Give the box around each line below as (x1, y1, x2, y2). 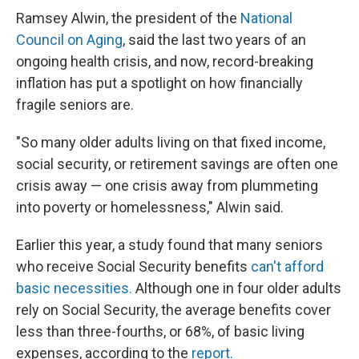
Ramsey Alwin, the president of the (16, 10, 240, 27)
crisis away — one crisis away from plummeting (16, 177, 318, 195)
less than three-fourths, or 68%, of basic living (16, 323, 305, 341)
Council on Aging (16, 31, 123, 49)
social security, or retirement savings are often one (16, 155, 338, 173)
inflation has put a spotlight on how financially (16, 75, 303, 92)
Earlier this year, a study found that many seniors (16, 236, 323, 254)
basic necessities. (16, 280, 132, 297)
